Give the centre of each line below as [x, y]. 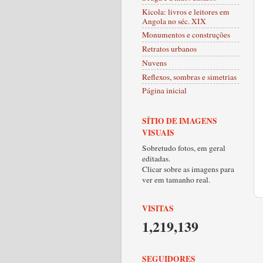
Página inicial [164, 91]
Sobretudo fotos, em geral [184, 148]
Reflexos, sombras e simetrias [189, 77]
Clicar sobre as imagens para [188, 169]
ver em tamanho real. [176, 179]
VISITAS [158, 208]
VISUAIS [158, 132]
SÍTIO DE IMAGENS [180, 121]
